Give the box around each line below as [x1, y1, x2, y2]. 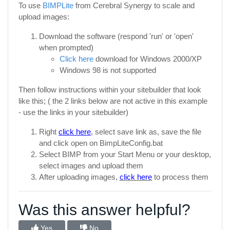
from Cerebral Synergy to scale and [73, 1, 195, 10]
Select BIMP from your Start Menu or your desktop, [39, 150, 211, 159]
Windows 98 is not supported [60, 66, 156, 74]
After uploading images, [39, 172, 120, 181]
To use [18, 1, 43, 10]
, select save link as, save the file [91, 127, 201, 136]
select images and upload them [39, 161, 143, 170]
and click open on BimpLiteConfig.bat [39, 139, 163, 147]
